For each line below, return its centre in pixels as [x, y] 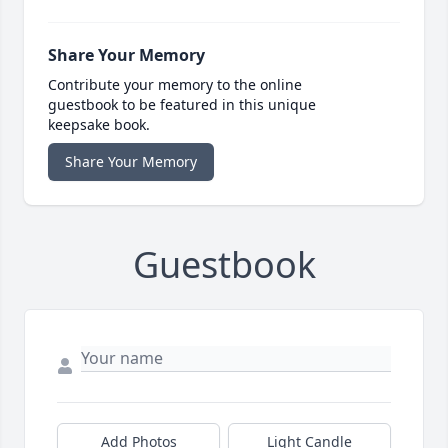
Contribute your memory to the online [175, 85]
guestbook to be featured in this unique [182, 105]
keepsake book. [99, 125]
